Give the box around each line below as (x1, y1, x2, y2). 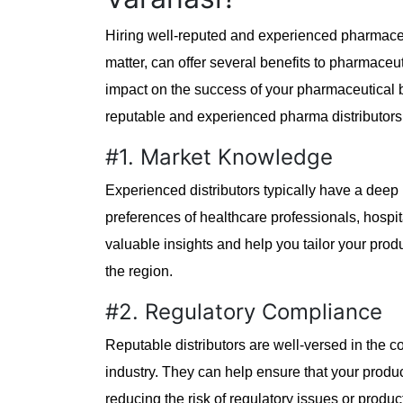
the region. (105, 263, 173, 279)
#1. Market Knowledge (105, 143, 333, 170)
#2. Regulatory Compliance (105, 298, 382, 325)
